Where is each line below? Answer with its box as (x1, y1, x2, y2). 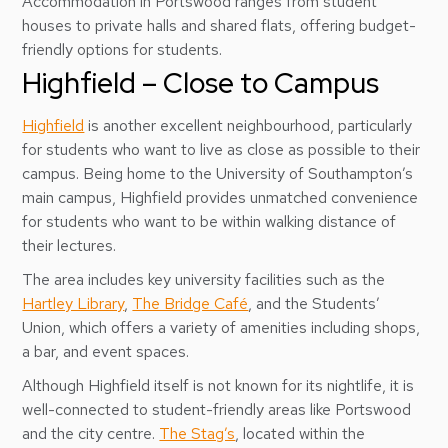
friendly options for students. (22, 39, 223, 60)
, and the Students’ (248, 293, 381, 314)
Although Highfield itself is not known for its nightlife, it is (22, 375, 415, 396)
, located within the (235, 423, 366, 444)
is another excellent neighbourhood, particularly (84, 115, 413, 136)
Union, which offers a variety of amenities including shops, (22, 317, 421, 338)
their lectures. (22, 235, 117, 256)
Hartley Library (22, 293, 125, 314)
